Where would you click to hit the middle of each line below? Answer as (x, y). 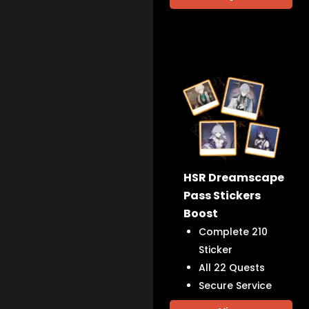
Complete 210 (233, 231)
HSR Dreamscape (234, 177)
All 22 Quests (232, 267)
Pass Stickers (222, 195)
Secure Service (236, 285)
